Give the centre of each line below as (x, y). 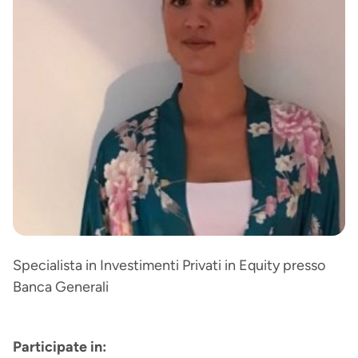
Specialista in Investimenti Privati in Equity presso (169, 265)
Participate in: (60, 347)
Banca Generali (61, 287)
